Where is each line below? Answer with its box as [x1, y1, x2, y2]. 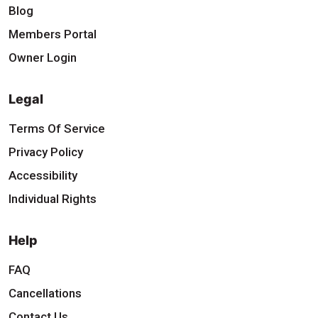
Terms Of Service [9, 121, 105, 136]
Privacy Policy [9, 144, 83, 159]
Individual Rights [9, 191, 97, 206]
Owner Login [9, 50, 77, 65]
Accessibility [9, 168, 77, 182]
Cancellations [9, 285, 82, 300]
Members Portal [9, 26, 97, 41]
